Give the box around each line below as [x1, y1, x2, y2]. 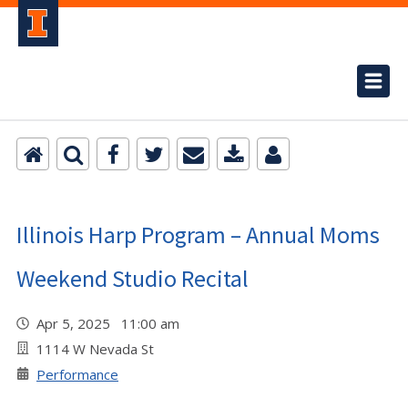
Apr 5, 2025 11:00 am [36, 314, 187, 332]
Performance [36, 365, 118, 383]
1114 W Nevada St [36, 340, 154, 358]
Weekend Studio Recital [16, 263, 249, 293]
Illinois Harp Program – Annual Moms [16, 219, 380, 250]
